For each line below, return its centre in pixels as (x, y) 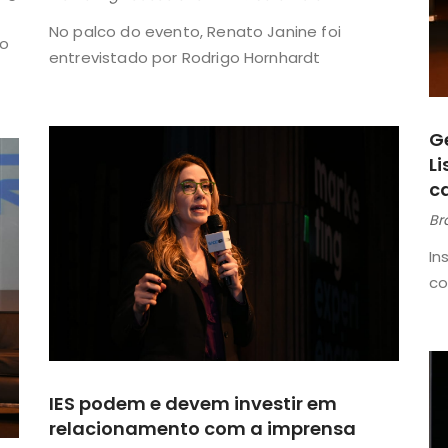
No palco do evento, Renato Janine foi (195, 31)
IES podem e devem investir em (193, 403)
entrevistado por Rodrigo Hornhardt (185, 57)
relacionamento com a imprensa (202, 428)
